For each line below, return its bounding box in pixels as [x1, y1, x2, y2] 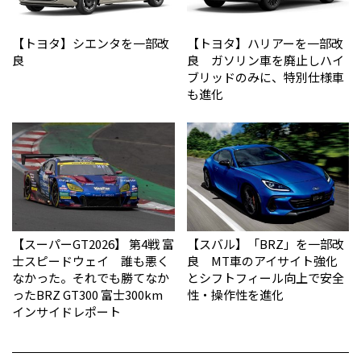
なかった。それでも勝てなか [12, 269, 169, 287]
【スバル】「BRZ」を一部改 [186, 235, 344, 253]
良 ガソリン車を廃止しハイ [186, 52, 344, 69]
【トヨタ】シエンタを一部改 [12, 35, 169, 52]
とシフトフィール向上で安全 [186, 269, 344, 287]
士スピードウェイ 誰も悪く [12, 252, 169, 270]
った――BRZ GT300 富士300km [12, 286, 163, 304]
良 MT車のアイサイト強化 [186, 252, 338, 270]
